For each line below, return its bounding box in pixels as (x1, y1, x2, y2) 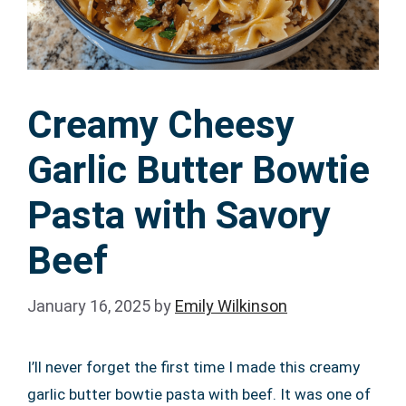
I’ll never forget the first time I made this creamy (27, 357, 360, 376)
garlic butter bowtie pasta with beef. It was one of (27, 384, 371, 403)
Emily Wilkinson (175, 295, 287, 315)
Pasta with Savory (27, 192, 331, 237)
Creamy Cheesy (27, 101, 295, 147)
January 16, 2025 (27, 295, 150, 315)
